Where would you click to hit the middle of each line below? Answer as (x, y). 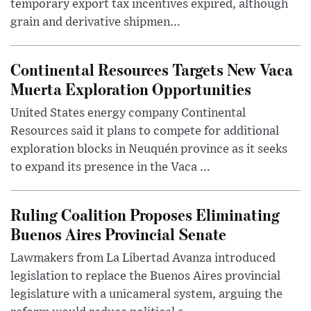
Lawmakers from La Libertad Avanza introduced (143, 259)
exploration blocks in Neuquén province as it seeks (149, 150)
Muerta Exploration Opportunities (131, 89)
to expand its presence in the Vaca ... (110, 168)
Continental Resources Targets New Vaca (152, 69)
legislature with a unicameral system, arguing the (146, 295)
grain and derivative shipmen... (95, 23)
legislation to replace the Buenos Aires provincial (145, 277)
